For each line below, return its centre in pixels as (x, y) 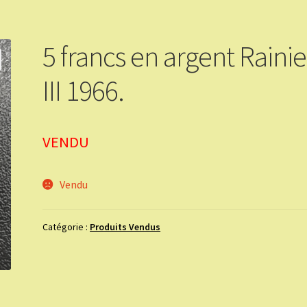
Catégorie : (66, 226)
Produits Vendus (125, 226)
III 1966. (84, 90)
